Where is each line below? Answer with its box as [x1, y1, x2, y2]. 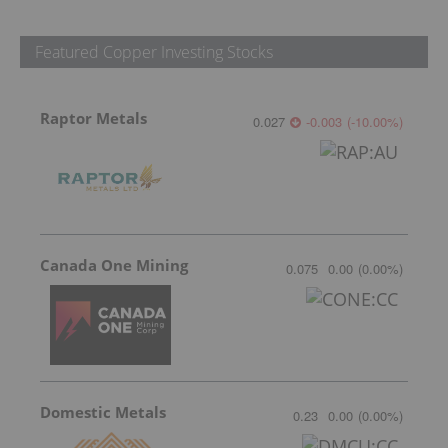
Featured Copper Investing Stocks [35, 40, 273, 63]
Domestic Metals [40, 401, 166, 422]
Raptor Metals [40, 107, 147, 128]
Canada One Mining [40, 254, 188, 275]
